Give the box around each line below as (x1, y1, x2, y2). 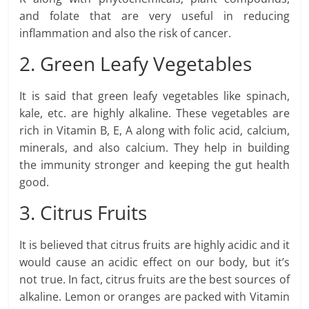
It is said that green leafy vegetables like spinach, (19, 88, 290, 104)
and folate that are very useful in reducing (19, 8, 290, 24)
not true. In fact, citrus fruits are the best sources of (19, 272, 290, 288)
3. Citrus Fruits (19, 199, 148, 226)
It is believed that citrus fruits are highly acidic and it (19, 237, 290, 253)
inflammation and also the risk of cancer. (19, 26, 232, 41)
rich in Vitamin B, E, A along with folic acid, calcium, (19, 123, 290, 139)
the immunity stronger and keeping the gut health (19, 157, 290, 173)
